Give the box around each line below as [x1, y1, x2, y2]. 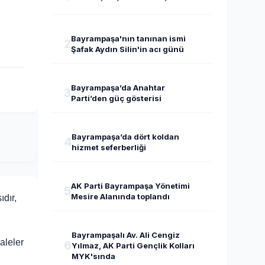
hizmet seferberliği [72, 143, 146, 152]
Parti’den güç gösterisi [71, 93, 161, 103]
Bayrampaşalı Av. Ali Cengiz [72, 230, 180, 240]
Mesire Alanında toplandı [71, 192, 170, 201]
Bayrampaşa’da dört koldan [72, 132, 179, 141]
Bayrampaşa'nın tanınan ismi [71, 34, 186, 43]
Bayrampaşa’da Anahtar [71, 83, 165, 92]
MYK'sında [72, 251, 115, 261]
